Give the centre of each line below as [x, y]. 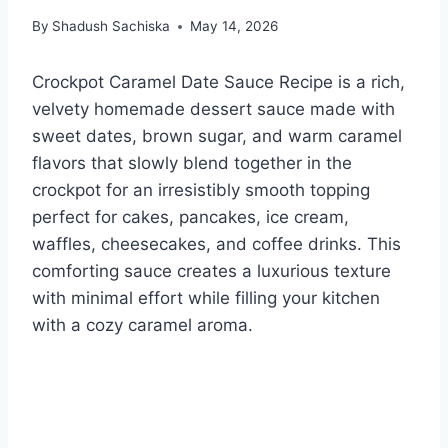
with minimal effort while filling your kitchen [206, 298]
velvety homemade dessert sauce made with [213, 109]
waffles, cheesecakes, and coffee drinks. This [216, 244]
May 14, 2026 [234, 26]
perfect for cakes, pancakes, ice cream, [190, 217]
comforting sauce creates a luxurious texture [211, 271]
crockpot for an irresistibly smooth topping [201, 190]
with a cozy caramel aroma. [142, 325]
